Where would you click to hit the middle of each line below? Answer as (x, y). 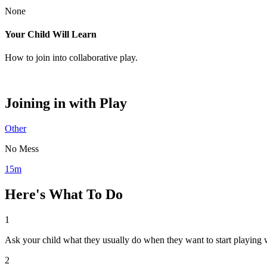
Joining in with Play (66, 103)
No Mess (22, 148)
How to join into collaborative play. (71, 58)
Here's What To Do (64, 194)
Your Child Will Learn (51, 34)
